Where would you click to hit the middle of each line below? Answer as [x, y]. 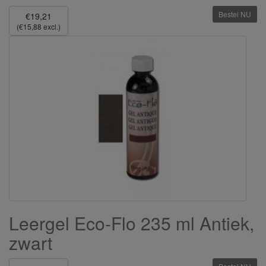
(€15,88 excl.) [39, 26]
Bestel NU [235, 14]
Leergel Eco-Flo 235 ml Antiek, [132, 223]
